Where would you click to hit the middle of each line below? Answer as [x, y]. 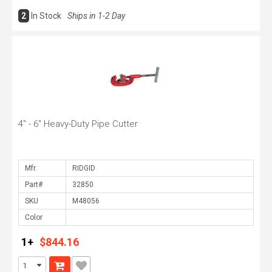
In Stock [46, 16]
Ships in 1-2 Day [96, 16]
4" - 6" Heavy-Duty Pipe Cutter [78, 124]
